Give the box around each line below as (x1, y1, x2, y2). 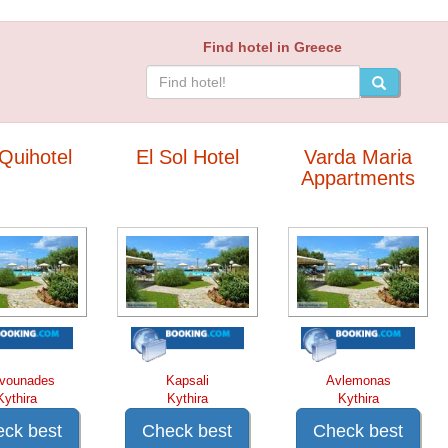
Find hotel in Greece (203, 39, 343, 56)
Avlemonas (325, 373, 391, 389)
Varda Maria (304, 146, 413, 169)
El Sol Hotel (135, 146, 239, 169)
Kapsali (165, 373, 209, 389)
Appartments (301, 167, 416, 190)
